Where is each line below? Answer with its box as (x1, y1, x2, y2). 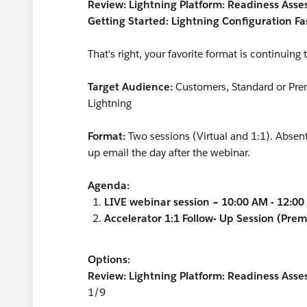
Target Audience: (88, 80, 175, 93)
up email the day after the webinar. (88, 146, 250, 159)
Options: (88, 253, 130, 266)
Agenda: (88, 179, 135, 192)
